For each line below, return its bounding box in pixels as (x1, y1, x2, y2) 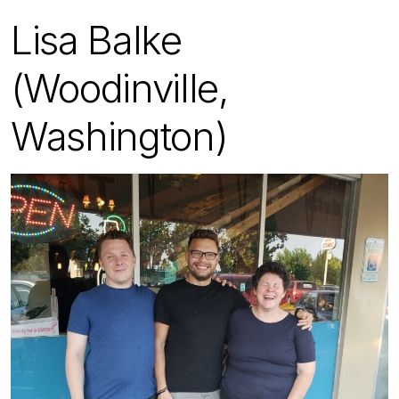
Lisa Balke (11, 16, 182, 65)
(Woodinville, (11, 64, 228, 113)
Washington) (11, 112, 228, 161)
